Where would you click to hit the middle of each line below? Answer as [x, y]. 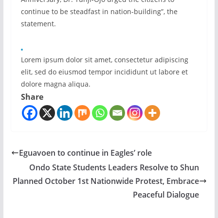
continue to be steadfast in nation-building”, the [99, 12]
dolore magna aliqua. [55, 84]
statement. [38, 24]
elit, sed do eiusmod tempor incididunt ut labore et [104, 72]
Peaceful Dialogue [166, 195]
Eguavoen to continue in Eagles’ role [85, 153]
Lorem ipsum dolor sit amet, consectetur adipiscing [104, 60]
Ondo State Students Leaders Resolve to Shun [114, 168]
